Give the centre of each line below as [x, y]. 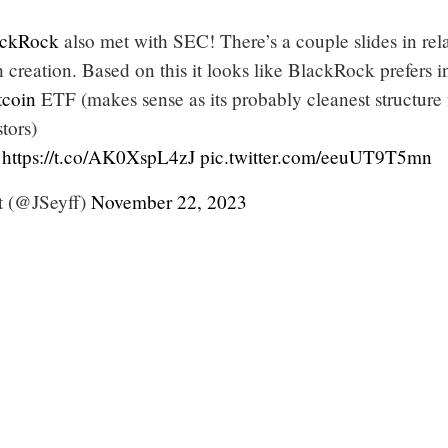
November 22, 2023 [169, 201]
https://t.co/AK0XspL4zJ [98, 156]
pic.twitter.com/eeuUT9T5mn [316, 156]
